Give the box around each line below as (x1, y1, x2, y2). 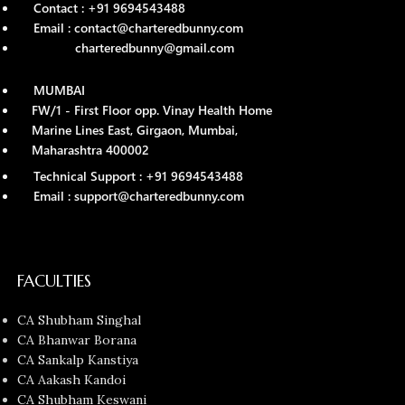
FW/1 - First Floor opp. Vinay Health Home (17, 101, 273, 119)
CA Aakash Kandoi (17, 372, 127, 389)
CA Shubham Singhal (17, 312, 142, 329)
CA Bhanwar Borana (17, 332, 137, 349)
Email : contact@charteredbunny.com (33, 19, 244, 37)
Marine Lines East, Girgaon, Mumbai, (17, 121, 239, 139)
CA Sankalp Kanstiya (17, 352, 139, 369)
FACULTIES (17, 270, 92, 292)
